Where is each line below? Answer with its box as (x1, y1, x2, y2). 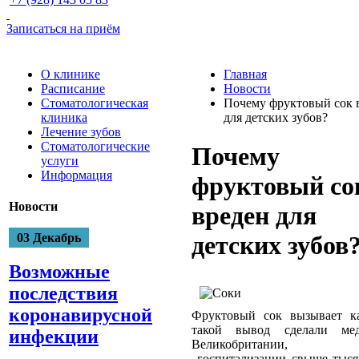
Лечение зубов (41, 124, 121, 139)
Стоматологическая (41, 95, 148, 110)
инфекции (9, 326, 99, 348)
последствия (9, 283, 118, 305)
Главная (224, 67, 267, 81)
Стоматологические (41, 139, 150, 153)
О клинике (41, 67, 100, 81)
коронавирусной (9, 305, 152, 326)
